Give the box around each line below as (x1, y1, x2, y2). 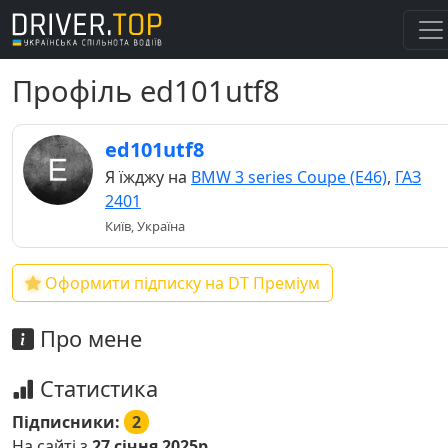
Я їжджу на (105, 166, 191, 188)
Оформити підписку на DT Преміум (41, 272, 320, 294)
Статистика (34, 374, 158, 403)
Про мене (34, 324, 142, 353)
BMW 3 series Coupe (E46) (191, 166, 387, 188)
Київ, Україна (105, 217, 185, 235)
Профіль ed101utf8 (12, 71, 280, 111)
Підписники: (12, 411, 124, 433)
